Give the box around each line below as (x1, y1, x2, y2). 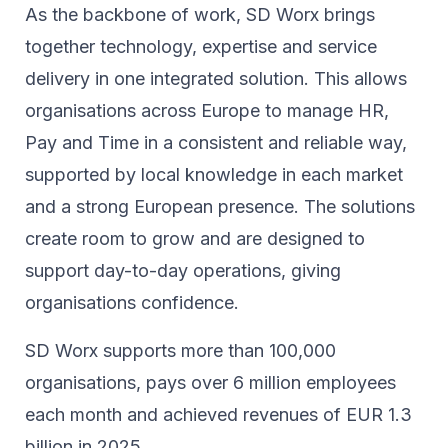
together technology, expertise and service (25, 35, 377, 57)
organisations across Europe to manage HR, (25, 99, 389, 121)
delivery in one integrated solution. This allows (25, 67, 407, 89)
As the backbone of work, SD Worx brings (25, 3, 375, 25)
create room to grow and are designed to (25, 227, 365, 249)
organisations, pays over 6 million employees (25, 371, 396, 393)
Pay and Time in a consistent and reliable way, (25, 131, 407, 153)
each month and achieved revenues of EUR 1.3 (25, 403, 412, 425)
